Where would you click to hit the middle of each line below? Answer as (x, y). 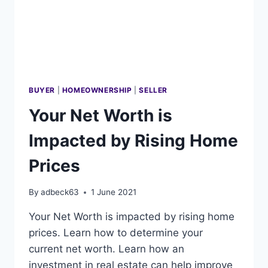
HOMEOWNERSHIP (97, 90)
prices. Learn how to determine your (116, 233)
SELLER (153, 90)
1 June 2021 (114, 192)
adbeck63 (60, 192)
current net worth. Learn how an (106, 249)
